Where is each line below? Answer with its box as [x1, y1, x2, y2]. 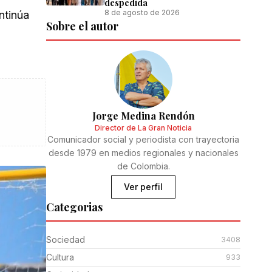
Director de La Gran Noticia [95, 123, 192, 132]
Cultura [46, 252, 74, 262]
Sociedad [46, 234, 85, 245]
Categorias [46, 200, 103, 214]
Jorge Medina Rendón [92, 109, 195, 122]
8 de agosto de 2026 [104, 8, 180, 17]
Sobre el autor [46, 19, 118, 33]
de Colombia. [117, 161, 170, 171]
